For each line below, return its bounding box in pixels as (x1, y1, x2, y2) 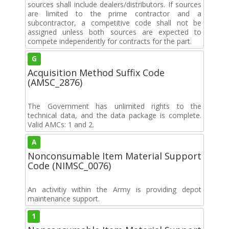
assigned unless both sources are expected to (28, 27, 201, 37)
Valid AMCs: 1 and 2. (28, 119, 94, 129)
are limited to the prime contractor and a (28, 8, 201, 18)
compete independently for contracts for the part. (28, 36, 192, 46)
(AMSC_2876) (28, 76, 82, 88)
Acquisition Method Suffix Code (28, 66, 165, 79)
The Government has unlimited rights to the (28, 101, 201, 111)
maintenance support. (28, 193, 100, 203)
